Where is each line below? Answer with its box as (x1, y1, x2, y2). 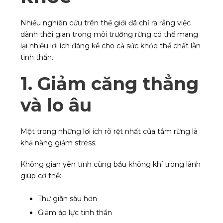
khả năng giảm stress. (20, 138, 97, 148)
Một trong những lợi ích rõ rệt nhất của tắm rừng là (20, 127, 198, 136)
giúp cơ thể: (20, 171, 61, 181)
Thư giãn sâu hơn (38, 194, 97, 204)
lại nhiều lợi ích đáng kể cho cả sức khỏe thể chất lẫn (20, 41, 201, 51)
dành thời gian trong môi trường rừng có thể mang (20, 30, 198, 39)
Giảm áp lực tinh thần (38, 208, 112, 218)
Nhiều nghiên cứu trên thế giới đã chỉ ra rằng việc (20, 18, 191, 28)
